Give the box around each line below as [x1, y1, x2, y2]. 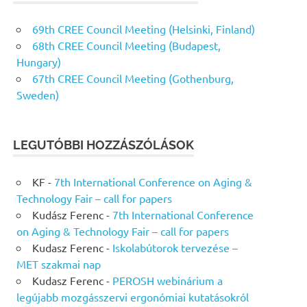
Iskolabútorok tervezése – [112, 240, 238, 254]
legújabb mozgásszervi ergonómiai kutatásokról [16, 289, 249, 304]
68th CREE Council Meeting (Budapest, [32, 38, 221, 52]
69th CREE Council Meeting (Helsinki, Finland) [32, 21, 255, 36]
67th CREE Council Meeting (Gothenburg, [32, 71, 234, 85]
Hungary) [16, 54, 61, 69]
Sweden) [16, 87, 59, 101]
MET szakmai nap [16, 256, 101, 271]
